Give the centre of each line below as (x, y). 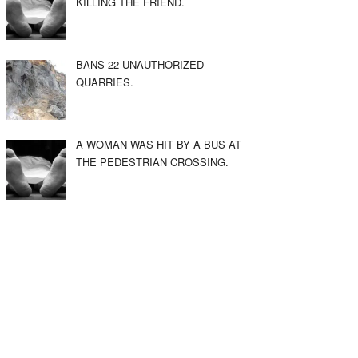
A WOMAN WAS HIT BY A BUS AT (159, 144)
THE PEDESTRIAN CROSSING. (152, 162)
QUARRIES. (105, 82)
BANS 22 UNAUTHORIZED (140, 64)
